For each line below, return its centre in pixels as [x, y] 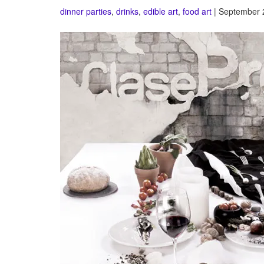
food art [197, 11]
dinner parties [86, 11]
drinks [127, 11]
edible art [161, 11]
